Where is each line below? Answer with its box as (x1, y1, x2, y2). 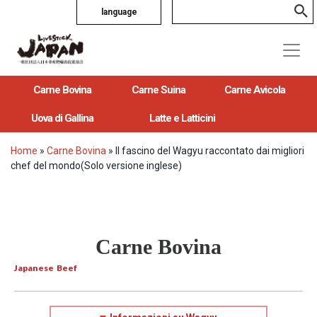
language (100, 7, 137, 17)
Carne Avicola (224, 83, 285, 96)
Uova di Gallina (30, 111, 93, 125)
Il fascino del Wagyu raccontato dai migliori (115, 144, 304, 156)
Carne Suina (131, 83, 185, 96)
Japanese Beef (14, 262, 77, 273)
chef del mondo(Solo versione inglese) (11, 159, 182, 171)
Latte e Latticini (149, 111, 216, 125)
